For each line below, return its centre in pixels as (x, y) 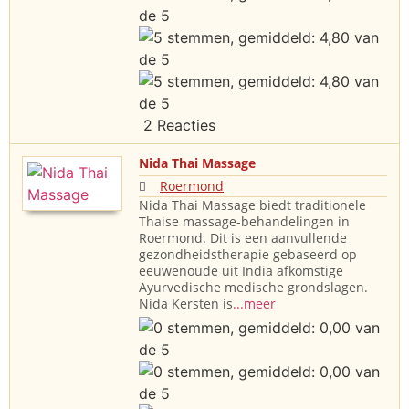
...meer (254, 304)
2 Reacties (177, 126)
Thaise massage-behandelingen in (244, 222)
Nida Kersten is (186, 304)
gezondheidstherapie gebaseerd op (248, 255)
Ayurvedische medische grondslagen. (253, 288)
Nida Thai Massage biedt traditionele (252, 205)
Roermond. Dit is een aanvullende (243, 238)
